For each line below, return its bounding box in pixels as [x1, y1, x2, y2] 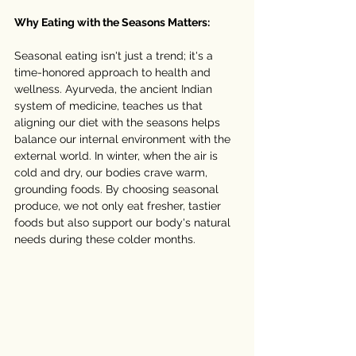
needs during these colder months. [14, 232, 195, 246]
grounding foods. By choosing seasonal [14, 182, 222, 195]
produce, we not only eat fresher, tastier [14, 199, 224, 212]
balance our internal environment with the [14, 132, 234, 145]
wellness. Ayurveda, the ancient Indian [14, 82, 215, 95]
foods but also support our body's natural [14, 215, 234, 229]
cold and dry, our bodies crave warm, [14, 165, 211, 179]
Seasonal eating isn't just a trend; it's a [14, 48, 216, 62]
